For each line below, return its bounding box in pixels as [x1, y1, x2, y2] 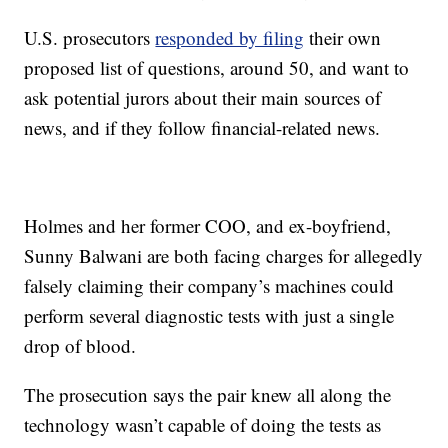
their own [304, 25, 382, 51]
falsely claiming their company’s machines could [24, 273, 395, 299]
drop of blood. [24, 333, 137, 359]
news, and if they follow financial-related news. [24, 115, 381, 141]
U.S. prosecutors [24, 25, 156, 51]
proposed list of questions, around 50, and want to [24, 55, 410, 81]
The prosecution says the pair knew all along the [24, 382, 392, 408]
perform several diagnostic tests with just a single [24, 303, 395, 329]
